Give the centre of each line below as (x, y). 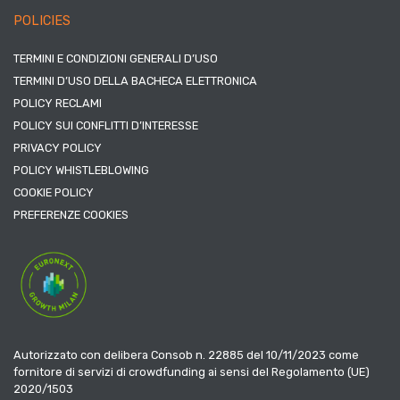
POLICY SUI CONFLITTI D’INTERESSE (106, 125)
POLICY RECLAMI (58, 103)
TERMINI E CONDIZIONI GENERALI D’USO (116, 58)
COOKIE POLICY (54, 192)
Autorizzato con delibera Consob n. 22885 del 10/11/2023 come (186, 354)
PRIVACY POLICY (58, 147)
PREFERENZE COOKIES (71, 214)
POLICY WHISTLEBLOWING (81, 170)
